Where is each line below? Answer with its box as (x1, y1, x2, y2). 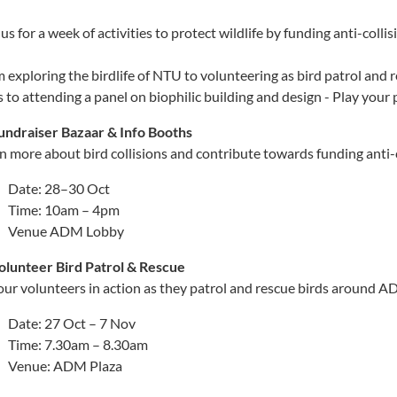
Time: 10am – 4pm (8, 200, 120, 218)
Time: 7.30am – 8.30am (8, 335, 148, 353)
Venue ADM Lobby (8, 222, 124, 239)
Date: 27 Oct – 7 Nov (8, 314, 136, 331)
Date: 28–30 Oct (8, 179, 110, 197)
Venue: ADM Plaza (8, 356, 122, 374)
